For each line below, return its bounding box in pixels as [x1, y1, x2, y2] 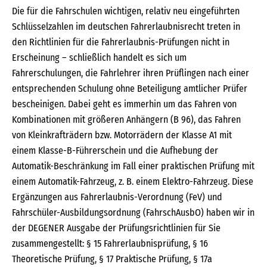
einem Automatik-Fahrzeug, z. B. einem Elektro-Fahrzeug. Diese [12, 176, 253, 187]
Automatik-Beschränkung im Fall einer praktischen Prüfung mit [12, 160, 254, 172]
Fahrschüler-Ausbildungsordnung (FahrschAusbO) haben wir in [12, 207, 254, 218]
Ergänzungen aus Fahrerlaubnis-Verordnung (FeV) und [12, 191, 222, 203]
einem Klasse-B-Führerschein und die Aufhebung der [12, 145, 218, 156]
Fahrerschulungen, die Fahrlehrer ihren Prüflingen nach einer [12, 67, 249, 79]
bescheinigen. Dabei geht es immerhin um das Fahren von [12, 98, 237, 110]
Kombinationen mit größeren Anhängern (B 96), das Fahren [12, 114, 241, 125]
